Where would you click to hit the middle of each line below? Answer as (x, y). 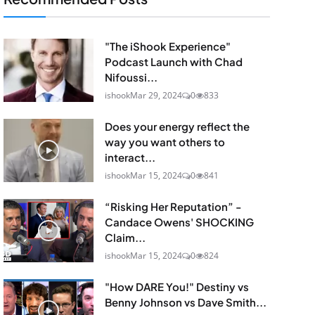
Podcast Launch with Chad (173, 62)
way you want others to (165, 142)
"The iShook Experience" (167, 46)
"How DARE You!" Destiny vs (176, 287)
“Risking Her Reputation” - (173, 206)
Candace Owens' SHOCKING (179, 222)
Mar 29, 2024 (156, 95)
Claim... (125, 237)
